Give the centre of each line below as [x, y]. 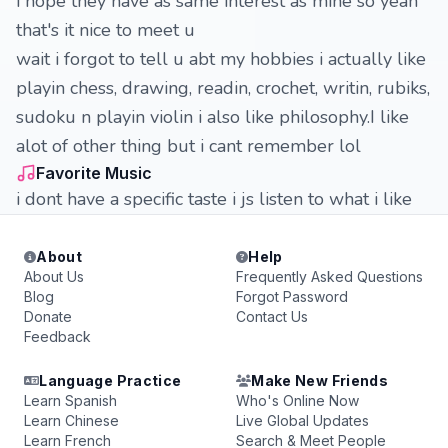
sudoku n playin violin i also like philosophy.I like [212, 117]
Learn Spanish [70, 400]
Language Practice [110, 380]
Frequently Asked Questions [329, 276]
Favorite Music [94, 173]
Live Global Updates [302, 420]
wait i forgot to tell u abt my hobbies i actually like [221, 59]
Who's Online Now [297, 400]
